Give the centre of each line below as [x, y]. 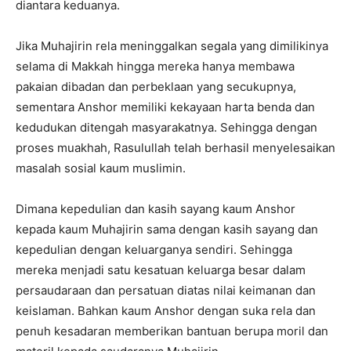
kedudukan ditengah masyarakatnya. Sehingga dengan [166, 127]
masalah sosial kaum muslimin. [101, 168]
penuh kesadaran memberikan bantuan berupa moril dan [172, 331]
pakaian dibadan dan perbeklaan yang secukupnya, [156, 86]
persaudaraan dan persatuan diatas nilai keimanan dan [166, 290]
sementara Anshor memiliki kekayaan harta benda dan [165, 107]
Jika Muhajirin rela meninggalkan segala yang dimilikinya [172, 45]
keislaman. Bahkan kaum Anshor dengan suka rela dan [166, 310]
